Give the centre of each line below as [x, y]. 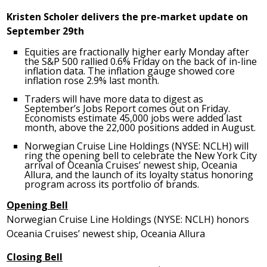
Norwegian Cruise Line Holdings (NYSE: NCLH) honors [128, 220]
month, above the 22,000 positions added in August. [140, 128]
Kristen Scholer [43, 17]
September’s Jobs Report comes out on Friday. [128, 109]
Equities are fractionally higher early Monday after [137, 52]
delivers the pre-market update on [164, 17]
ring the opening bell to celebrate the [110, 156]
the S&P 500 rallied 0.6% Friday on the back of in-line [141, 62]
